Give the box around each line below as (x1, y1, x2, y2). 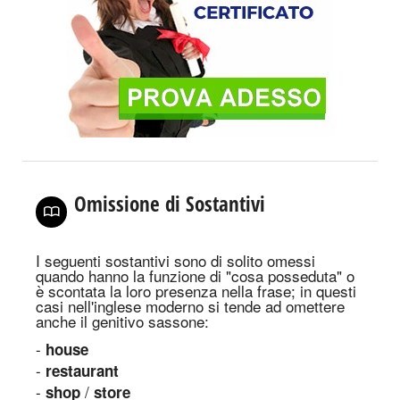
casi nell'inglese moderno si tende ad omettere (36, 295, 345, 317)
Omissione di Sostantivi (74, 189, 265, 218)
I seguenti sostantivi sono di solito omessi (36, 249, 315, 271)
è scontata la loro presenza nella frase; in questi (36, 279, 356, 302)
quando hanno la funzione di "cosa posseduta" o (36, 264, 354, 287)
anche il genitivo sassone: (36, 310, 209, 332)
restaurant (46, 360, 119, 381)
